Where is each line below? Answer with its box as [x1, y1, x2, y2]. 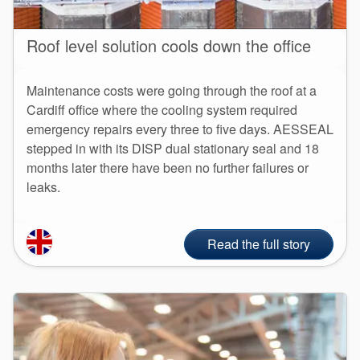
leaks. [27, 177, 60, 196]
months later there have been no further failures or [27, 157, 309, 177]
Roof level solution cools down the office [27, 33, 311, 57]
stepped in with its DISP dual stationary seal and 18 [27, 138, 319, 157]
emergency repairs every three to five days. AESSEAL [27, 119, 333, 138]
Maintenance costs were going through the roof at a [27, 80, 317, 100]
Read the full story [207, 234, 310, 253]
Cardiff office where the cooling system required [27, 100, 297, 119]
